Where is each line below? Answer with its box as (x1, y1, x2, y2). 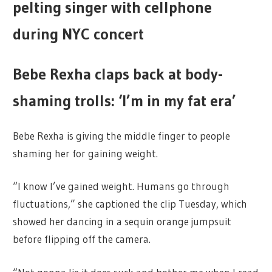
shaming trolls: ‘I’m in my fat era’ (13, 90, 237, 110)
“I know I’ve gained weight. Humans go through (13, 180, 230, 193)
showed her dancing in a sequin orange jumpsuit (13, 215, 232, 228)
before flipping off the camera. (13, 233, 151, 246)
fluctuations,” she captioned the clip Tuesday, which (13, 197, 248, 211)
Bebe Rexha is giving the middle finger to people (13, 129, 231, 142)
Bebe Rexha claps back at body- (13, 64, 223, 84)
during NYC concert (13, 24, 144, 44)
